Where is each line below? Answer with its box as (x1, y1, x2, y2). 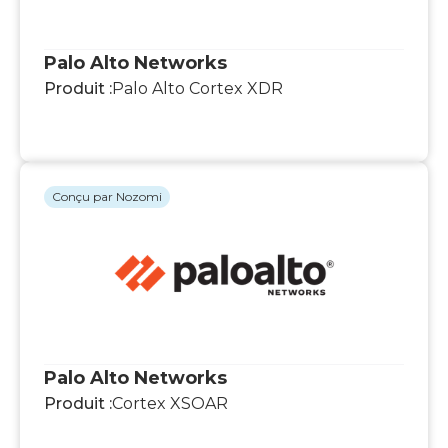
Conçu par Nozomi (52, 188, 162, 204)
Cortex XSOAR (112, 393, 228, 413)
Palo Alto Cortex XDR (112, 78, 283, 98)
